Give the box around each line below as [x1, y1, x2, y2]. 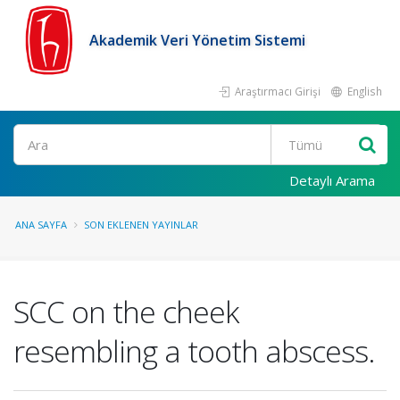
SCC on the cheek [13, 291, 238, 332]
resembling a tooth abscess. [13, 330, 375, 371]
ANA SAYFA [15, 218, 67, 231]
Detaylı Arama [289, 171, 375, 189]
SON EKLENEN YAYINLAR [84, 218, 198, 231]
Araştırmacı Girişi [232, 84, 321, 98]
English [345, 84, 382, 98]
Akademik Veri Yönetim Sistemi [89, 30, 305, 50]
